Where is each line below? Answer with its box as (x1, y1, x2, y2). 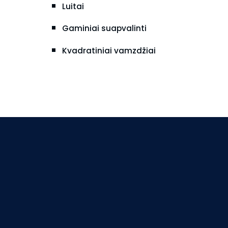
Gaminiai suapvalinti (62, 23, 147, 34)
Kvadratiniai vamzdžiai (62, 45, 156, 56)
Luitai (62, 1, 84, 12)
